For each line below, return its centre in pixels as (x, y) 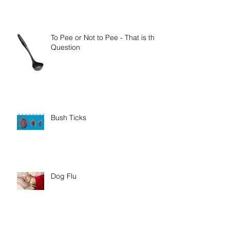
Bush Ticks (69, 144)
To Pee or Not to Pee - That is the (105, 64)
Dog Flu (64, 203)
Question (65, 74)
